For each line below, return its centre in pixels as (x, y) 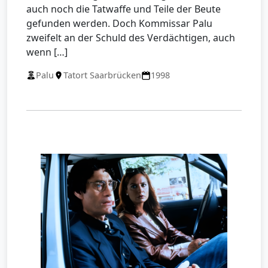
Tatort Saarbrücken (102, 75)
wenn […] (47, 52)
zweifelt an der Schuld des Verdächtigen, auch (131, 38)
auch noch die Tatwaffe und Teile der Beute (124, 9)
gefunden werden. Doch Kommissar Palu (119, 24)
